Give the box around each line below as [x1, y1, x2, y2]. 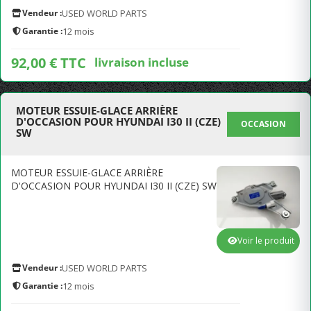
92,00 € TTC [11, 53, 86, 72]
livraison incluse [94, 53, 189, 70]
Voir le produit [237, 235, 294, 246]
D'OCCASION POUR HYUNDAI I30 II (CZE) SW [11, 179, 217, 192]
